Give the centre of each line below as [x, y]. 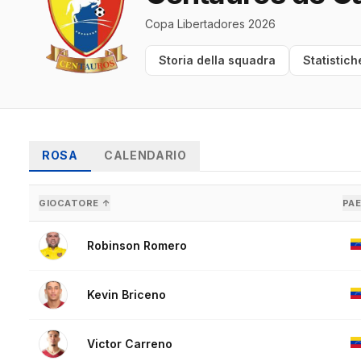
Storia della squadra [217, 60]
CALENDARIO [145, 156]
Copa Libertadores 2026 [210, 24]
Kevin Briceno [127, 295]
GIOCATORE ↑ [75, 203]
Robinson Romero [137, 246]
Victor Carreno [130, 344]
